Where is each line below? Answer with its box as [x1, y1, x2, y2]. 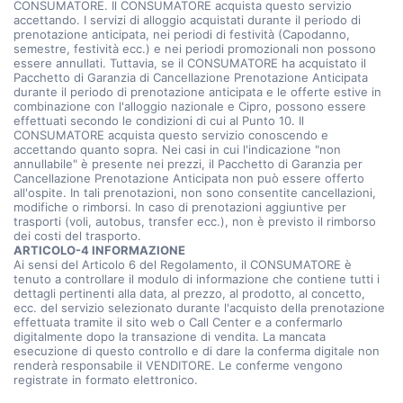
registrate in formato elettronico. [13, 372, 198, 387]
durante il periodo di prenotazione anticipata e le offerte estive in [13, 85, 381, 99]
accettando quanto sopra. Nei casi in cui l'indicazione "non [13, 142, 341, 157]
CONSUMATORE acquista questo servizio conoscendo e [13, 128, 328, 142]
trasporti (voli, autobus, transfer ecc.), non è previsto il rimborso [13, 214, 376, 228]
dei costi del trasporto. [13, 228, 141, 243]
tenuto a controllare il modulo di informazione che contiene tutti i [13, 272, 380, 286]
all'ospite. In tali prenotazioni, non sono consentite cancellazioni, [13, 185, 376, 200]
